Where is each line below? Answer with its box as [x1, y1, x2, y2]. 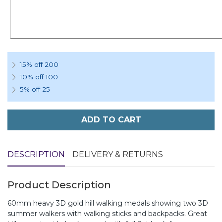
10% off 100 [20, 73, 58, 81]
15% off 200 [20, 60, 58, 68]
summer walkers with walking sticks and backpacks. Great [7, 209, 207, 218]
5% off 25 [20, 85, 50, 93]
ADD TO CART [81, 115, 141, 124]
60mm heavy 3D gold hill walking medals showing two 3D [7, 199, 208, 208]
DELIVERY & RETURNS [72, 150, 163, 159]
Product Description [7, 179, 111, 191]
